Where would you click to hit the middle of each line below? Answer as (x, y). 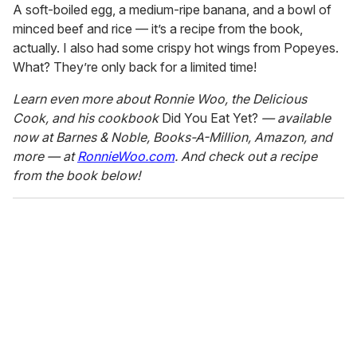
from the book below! (76, 176)
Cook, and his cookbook (87, 118)
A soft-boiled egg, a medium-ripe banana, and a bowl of (172, 10)
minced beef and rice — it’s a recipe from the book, (158, 29)
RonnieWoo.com (126, 157)
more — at (45, 157)
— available (294, 118)
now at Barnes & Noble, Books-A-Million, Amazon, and (173, 137)
